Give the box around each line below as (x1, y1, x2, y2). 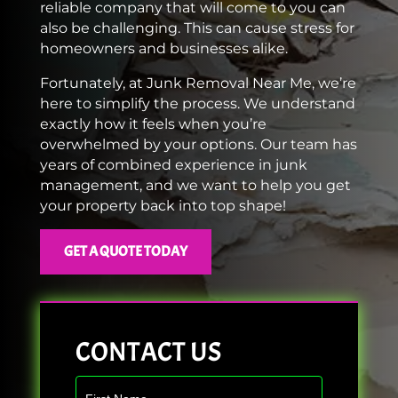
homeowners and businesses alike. (39, 40, 291, 58)
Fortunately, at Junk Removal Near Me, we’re (39, 75, 356, 92)
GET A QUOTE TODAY (63, 243, 187, 261)
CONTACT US (75, 335, 221, 370)
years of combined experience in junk (39, 156, 307, 174)
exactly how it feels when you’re (39, 115, 267, 133)
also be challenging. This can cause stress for (39, 20, 354, 37)
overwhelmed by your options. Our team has (39, 136, 357, 154)
